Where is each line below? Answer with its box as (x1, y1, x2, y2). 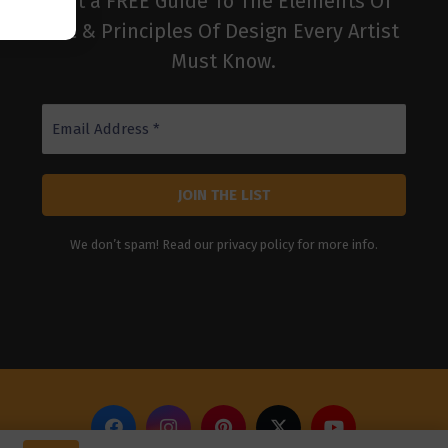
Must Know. (171, 49, 277, 73)
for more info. (293, 237, 378, 253)
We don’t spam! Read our (69, 237, 217, 253)
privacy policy (216, 237, 294, 253)
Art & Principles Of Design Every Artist (48, 19, 399, 43)
